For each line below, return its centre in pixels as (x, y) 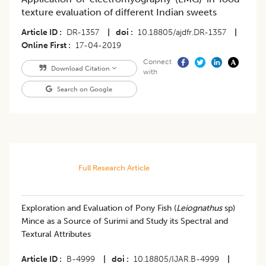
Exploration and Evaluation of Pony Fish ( (99, 208)
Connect (157, 62)
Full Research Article (114, 168)
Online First (44, 46)
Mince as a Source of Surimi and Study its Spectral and (125, 221)
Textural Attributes (56, 235)
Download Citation (80, 69)
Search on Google (84, 89)
